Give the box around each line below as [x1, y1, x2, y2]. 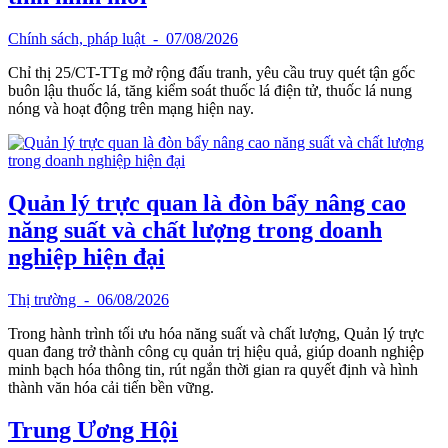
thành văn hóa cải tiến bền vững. [8, 378, 214, 396]
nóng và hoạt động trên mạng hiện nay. [8, 99, 254, 117]
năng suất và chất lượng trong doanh [8, 216, 382, 243]
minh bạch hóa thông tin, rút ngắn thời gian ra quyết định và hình [8, 360, 418, 378]
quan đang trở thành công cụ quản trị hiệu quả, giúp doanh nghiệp [8, 342, 424, 360]
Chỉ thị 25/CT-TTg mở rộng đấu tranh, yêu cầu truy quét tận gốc [8, 63, 415, 81]
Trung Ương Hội [8, 416, 178, 443]
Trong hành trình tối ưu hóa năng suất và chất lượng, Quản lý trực [8, 324, 424, 342]
